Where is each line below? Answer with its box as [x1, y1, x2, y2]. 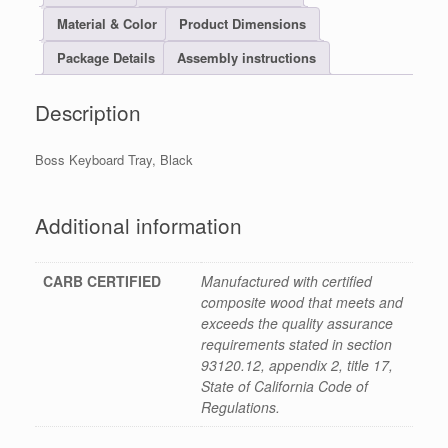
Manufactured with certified [201, 271, 372, 292]
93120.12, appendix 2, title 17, [201, 355, 393, 376]
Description [35, 96, 141, 127]
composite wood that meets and [201, 292, 403, 313]
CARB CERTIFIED [43, 271, 161, 292]
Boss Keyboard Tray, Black [35, 149, 193, 169]
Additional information [35, 209, 242, 240]
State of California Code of [201, 376, 368, 397]
